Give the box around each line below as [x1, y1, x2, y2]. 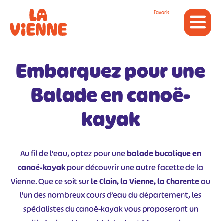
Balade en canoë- [31, 82, 190, 109]
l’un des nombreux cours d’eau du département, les [20, 189, 201, 200]
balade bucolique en [126, 148, 201, 159]
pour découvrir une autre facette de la [65, 162, 203, 173]
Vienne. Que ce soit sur [11, 176, 91, 186]
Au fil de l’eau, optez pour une [20, 148, 127, 159]
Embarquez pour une [16, 58, 205, 84]
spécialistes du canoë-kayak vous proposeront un [23, 203, 198, 214]
